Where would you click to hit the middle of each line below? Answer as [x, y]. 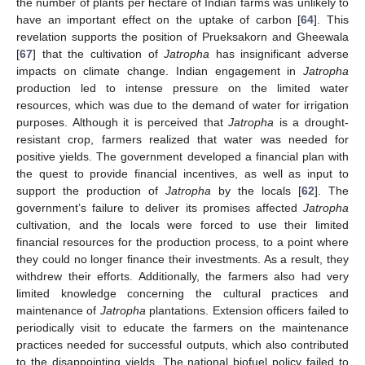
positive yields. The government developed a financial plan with [182, 156]
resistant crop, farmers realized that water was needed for [182, 139]
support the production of [91, 190]
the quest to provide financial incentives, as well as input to [182, 173]
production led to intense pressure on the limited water [182, 88]
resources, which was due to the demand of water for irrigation [182, 105]
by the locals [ [256, 190]
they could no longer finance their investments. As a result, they [182, 259]
